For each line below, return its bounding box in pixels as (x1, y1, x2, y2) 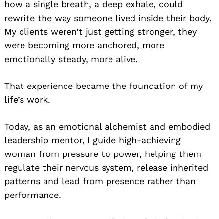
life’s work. (4, 94, 50, 105)
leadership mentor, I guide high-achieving (4, 135, 181, 146)
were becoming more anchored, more (4, 40, 164, 51)
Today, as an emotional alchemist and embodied (4, 121, 210, 132)
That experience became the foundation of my (4, 81, 203, 91)
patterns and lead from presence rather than (4, 176, 196, 187)
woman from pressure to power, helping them (4, 149, 201, 159)
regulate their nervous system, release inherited (4, 162, 208, 173)
